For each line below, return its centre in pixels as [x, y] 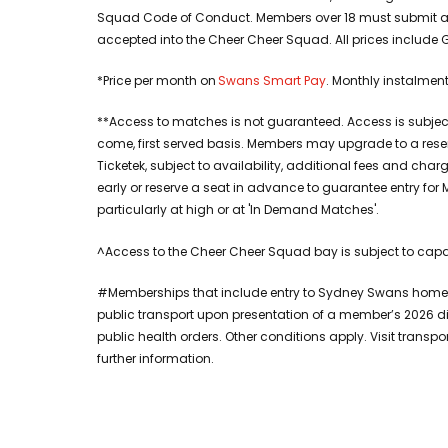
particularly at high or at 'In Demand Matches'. [238, 210]
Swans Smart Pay [272, 81]
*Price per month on [157, 81]
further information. [155, 358]
